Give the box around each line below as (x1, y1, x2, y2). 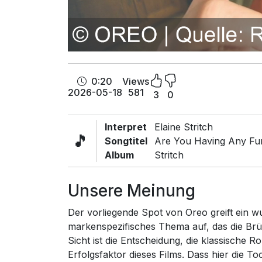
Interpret (105, 121, 147, 133)
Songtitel (105, 135, 148, 147)
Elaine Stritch (154, 121, 213, 133)
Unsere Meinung (68, 181, 196, 201)
